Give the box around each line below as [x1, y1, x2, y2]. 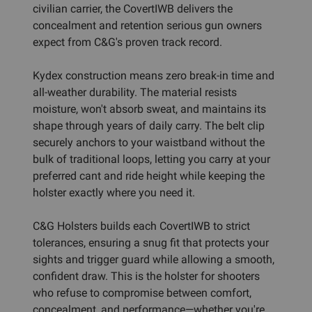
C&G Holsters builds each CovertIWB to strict [33, 219, 250, 233]
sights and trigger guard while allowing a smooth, [33, 252, 274, 266]
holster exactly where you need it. [33, 185, 195, 199]
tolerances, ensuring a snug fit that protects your [33, 235, 269, 249]
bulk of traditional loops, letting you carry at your [33, 152, 270, 166]
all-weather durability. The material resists [33, 85, 237, 99]
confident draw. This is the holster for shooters [33, 269, 260, 283]
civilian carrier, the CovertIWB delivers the [33, 1, 233, 15]
